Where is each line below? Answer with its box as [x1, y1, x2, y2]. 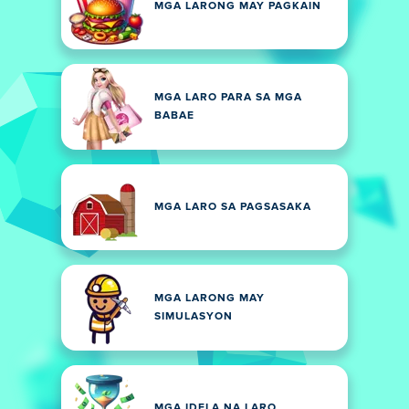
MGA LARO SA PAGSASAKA [154, 202, 311, 213]
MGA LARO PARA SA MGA [154, 92, 302, 103]
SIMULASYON [154, 311, 233, 322]
